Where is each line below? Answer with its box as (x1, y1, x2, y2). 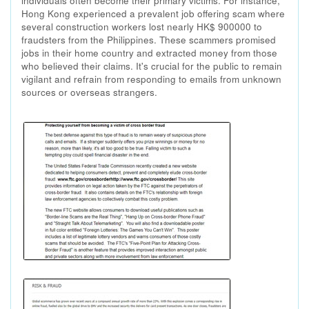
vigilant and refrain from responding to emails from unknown (21, 72, 281, 86)
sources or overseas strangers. (21, 85, 157, 99)
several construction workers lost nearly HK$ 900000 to (21, 19, 262, 33)
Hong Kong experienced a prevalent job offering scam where (21, 6, 285, 20)
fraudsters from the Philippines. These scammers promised (21, 32, 276, 46)
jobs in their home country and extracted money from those (21, 46, 277, 59)
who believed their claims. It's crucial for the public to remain (21, 59, 282, 72)
